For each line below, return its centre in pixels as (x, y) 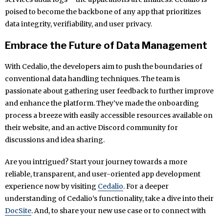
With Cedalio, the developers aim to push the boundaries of (104, 67)
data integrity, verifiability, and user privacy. (78, 24)
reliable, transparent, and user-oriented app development (103, 174)
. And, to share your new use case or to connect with (119, 211)
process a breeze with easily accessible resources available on (109, 116)
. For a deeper (146, 186)
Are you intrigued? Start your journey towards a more (96, 162)
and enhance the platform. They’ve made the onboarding (102, 103)
